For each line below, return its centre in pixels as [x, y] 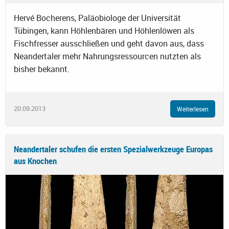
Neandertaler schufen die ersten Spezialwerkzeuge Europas [113, 149]
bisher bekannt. [42, 69]
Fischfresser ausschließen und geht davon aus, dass [109, 43]
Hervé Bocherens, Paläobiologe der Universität [97, 18]
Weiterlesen [193, 109]
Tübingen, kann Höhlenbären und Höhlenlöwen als [104, 30]
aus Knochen [35, 161]
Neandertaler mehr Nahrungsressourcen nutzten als [107, 56]
